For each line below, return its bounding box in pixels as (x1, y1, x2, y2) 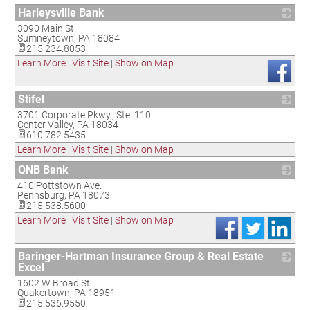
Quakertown (17, 287, 70, 298)
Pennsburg (17, 190, 64, 201)
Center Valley (17, 119, 73, 130)
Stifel (18, 93, 44, 106)
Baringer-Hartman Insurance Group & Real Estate (18, 250, 264, 263)
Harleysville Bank (18, 6, 104, 19)
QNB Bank (18, 163, 69, 176)
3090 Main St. (17, 23, 76, 34)
